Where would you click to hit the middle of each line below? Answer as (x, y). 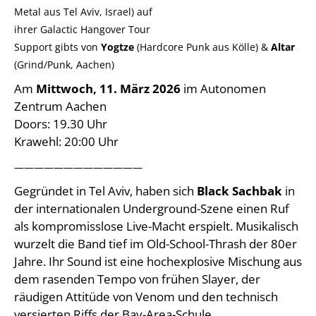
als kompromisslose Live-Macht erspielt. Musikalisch (156, 226)
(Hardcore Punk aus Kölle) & (202, 47)
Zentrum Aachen (60, 106)
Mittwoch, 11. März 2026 (108, 88)
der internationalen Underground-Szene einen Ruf (152, 208)
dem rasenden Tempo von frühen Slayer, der (137, 279)
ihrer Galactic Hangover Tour (82, 29)
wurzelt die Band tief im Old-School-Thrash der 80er (156, 243)
